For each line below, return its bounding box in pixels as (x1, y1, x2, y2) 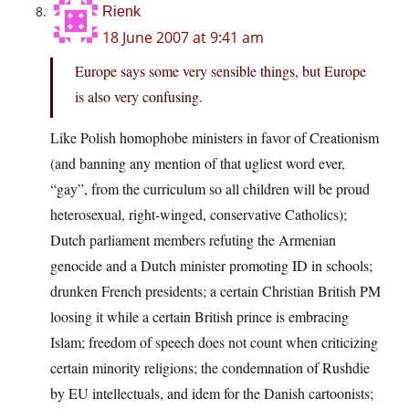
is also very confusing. (75, 87, 203, 107)
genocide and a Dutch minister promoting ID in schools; (50, 256, 372, 276)
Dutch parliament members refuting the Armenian (50, 230, 336, 250)
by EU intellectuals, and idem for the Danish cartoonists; (50, 383, 373, 404)
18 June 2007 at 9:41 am (102, 27, 264, 48)
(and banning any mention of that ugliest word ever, (50, 153, 345, 173)
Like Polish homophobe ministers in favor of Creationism (50, 128, 379, 148)
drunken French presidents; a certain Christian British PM (50, 281, 381, 301)
